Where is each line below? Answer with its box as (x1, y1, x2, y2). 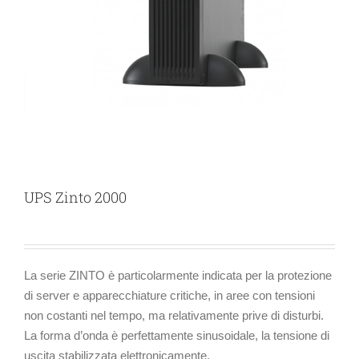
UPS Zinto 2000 (24, 188, 127, 208)
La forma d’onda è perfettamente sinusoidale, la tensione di (24, 329, 329, 343)
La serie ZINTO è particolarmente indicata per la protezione (24, 268, 332, 283)
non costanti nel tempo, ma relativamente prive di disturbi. (24, 309, 324, 323)
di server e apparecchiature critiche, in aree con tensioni (24, 288, 315, 303)
